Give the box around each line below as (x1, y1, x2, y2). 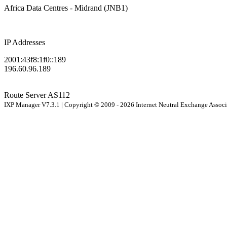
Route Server (4, 91, 48, 100)
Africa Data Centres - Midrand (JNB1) (4, 4, 128, 13)
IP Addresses (4, 38, 45, 47)
